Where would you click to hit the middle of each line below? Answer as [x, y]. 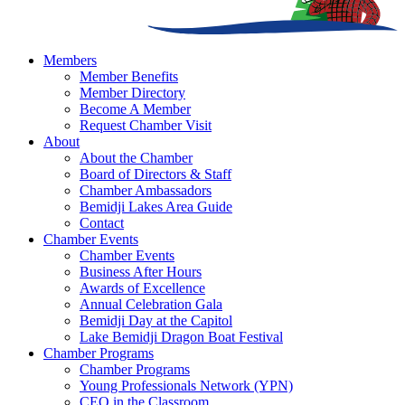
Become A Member [135, 109]
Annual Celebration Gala [151, 305]
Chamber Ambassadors [146, 191]
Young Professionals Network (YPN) [186, 386]
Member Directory [132, 93]
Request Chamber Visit [146, 126]
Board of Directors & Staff [155, 174]
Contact [102, 223]
